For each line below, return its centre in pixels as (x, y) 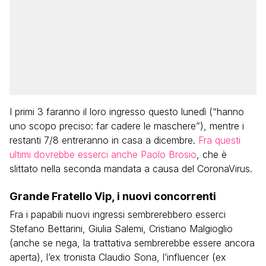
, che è (212, 155)
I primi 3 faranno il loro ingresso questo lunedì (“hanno (127, 112)
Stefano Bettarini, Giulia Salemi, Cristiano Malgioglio (121, 229)
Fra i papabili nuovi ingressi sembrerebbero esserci (118, 215)
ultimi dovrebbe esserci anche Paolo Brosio (103, 155)
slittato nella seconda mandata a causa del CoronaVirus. (131, 169)
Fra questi (219, 140)
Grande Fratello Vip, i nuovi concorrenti (113, 197)
